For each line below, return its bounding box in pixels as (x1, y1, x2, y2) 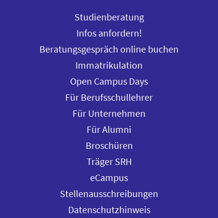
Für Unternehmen (73, 107, 145, 120)
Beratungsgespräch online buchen (39, 43, 179, 55)
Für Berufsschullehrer (65, 91, 153, 104)
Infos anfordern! (76, 27, 142, 39)
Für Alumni (87, 123, 131, 136)
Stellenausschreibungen (60, 187, 158, 200)
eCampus (90, 171, 128, 184)
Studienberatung (74, 11, 144, 23)
